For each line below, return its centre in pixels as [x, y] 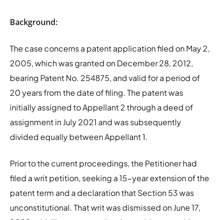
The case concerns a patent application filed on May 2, [110, 48]
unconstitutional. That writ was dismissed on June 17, [105, 207]
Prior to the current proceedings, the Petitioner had [103, 163]
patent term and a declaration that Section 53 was [102, 192]
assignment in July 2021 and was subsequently [96, 122]
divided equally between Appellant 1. [79, 137]
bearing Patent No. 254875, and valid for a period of [105, 78]
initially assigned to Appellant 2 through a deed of [101, 107]
